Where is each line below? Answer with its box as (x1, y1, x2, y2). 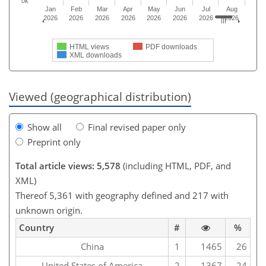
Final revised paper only (88, 121, 186, 133)
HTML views (69, 42, 109, 51)
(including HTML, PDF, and (121, 159, 231, 172)
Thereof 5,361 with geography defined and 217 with (15, 189, 229, 201)
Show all (27, 121, 62, 133)
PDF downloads (145, 42, 197, 51)
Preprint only (27, 135, 81, 148)
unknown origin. (15, 204, 83, 216)
